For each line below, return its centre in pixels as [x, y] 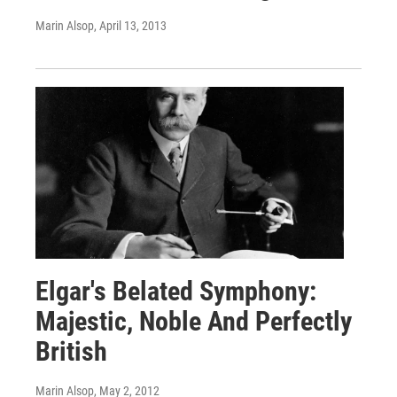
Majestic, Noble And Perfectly [194, 322]
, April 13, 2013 [130, 26]
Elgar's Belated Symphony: [176, 292]
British [71, 352]
